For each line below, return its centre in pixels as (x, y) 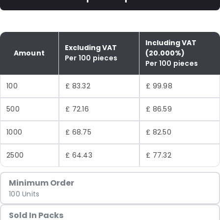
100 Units (24, 194)
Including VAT (171, 42)
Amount (29, 53)
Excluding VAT (91, 47)
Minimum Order (42, 183)
